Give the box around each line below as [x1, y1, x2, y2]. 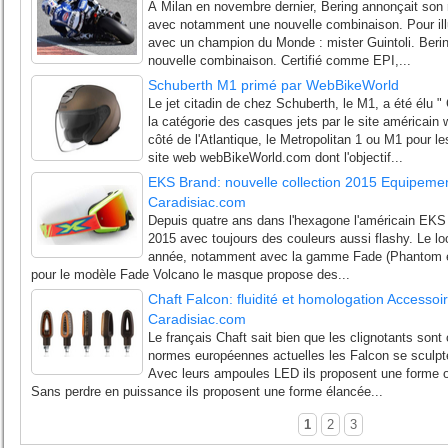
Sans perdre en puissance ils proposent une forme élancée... [31, 384, 383, 399]
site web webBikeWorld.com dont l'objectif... [148, 150, 403, 165]
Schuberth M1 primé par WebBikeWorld [148, 77, 399, 93]
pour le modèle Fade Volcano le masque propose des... [31, 267, 350, 282]
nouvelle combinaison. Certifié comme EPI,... [148, 53, 411, 68]
